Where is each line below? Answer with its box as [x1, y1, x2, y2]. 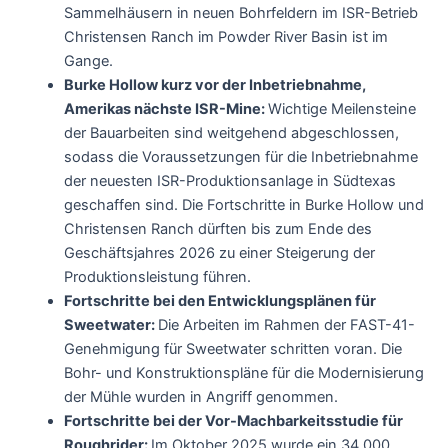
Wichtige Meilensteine [267, 99, 416, 118]
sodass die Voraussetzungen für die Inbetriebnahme [63, 147, 418, 166]
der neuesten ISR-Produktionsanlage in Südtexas [63, 171, 396, 190]
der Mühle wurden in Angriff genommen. [63, 387, 338, 406]
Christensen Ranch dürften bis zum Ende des [63, 219, 372, 238]
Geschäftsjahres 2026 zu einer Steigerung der [63, 243, 375, 262]
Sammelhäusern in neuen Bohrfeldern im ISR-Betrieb [63, 3, 418, 22]
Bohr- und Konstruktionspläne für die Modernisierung [63, 363, 424, 382]
